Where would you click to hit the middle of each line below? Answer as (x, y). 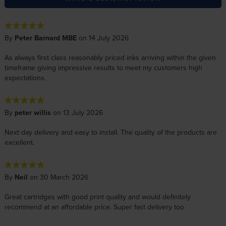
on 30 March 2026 (58, 177)
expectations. (25, 78)
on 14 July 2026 (102, 38)
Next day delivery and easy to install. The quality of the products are (110, 132)
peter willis (33, 113)
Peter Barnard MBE (45, 38)
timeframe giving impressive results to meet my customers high (103, 68)
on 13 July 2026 (77, 113)
